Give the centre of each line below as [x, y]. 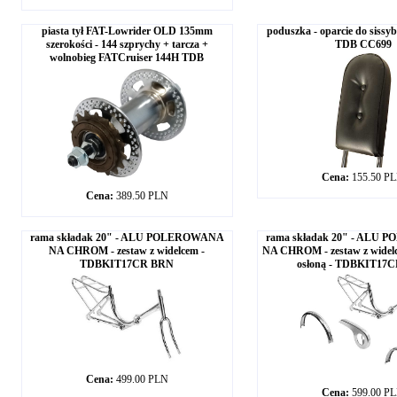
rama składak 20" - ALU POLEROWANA [127, 237]
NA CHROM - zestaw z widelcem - [127, 251]
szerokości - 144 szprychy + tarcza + [127, 44]
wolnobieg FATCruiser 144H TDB [127, 58]
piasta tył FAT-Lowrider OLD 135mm [127, 31]
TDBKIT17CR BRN [127, 264]
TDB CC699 [363, 44]
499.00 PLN [142, 379]
